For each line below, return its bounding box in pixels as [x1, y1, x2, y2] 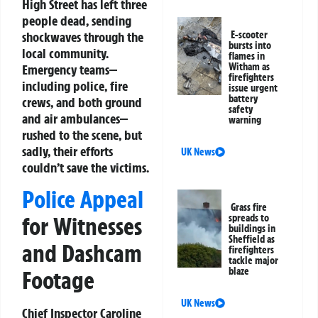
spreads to [229, 211, 270, 224]
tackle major [229, 253, 279, 267]
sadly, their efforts [22, 142, 113, 160]
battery [229, 92, 259, 105]
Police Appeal [22, 185, 143, 215]
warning [229, 113, 262, 126]
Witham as [229, 60, 270, 73]
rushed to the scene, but [22, 126, 142, 143]
